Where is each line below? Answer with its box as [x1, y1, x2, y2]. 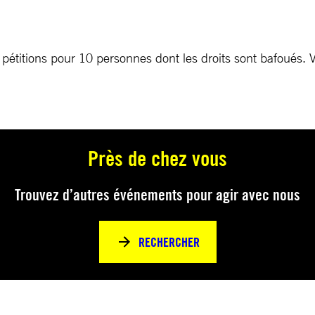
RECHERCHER [138, 233, 200, 250]
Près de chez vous [88, 145, 227, 171]
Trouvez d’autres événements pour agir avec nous [15, 186, 300, 204]
